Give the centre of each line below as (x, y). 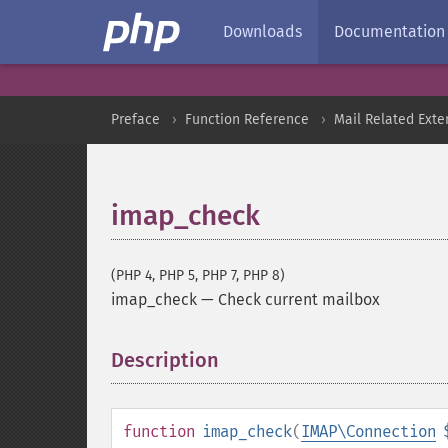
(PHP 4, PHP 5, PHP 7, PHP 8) (198, 275)
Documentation (389, 31)
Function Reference (247, 119)
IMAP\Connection (368, 431)
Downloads (262, 31)
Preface (135, 119)
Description (165, 360)
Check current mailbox (299, 299)
